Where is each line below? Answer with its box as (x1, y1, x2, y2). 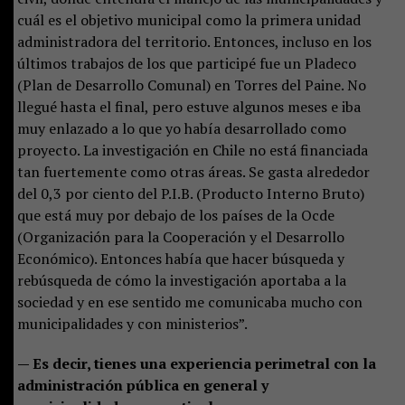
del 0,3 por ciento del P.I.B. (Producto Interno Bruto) (16, 183, 364, 203)
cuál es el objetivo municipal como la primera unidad (16, 9, 361, 30)
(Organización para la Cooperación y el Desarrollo (16, 226, 344, 247)
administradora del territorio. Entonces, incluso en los (16, 31, 372, 52)
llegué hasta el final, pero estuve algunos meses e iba (16, 96, 361, 117)
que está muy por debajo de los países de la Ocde (16, 204, 334, 225)
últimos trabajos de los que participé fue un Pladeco (16, 52, 356, 73)
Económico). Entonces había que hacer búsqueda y (16, 248, 344, 268)
